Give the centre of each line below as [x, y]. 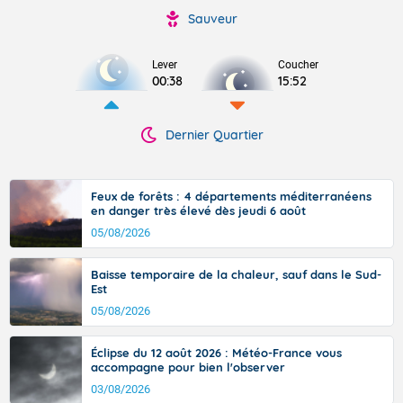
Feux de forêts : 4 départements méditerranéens [231, 196]
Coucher [298, 65]
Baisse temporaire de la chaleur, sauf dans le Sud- [236, 274]
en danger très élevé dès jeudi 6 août [198, 210]
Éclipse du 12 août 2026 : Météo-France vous [216, 353]
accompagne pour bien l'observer [188, 367]
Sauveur [212, 19]
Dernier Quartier [214, 135]
